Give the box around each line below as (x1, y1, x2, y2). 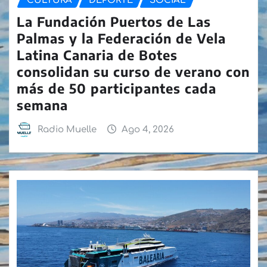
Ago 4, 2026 (122, 125, 175, 135)
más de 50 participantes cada (17, 80, 216, 97)
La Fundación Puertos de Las (17, 13, 211, 30)
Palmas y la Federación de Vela (17, 30, 226, 47)
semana (17, 97, 68, 114)
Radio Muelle (37, 125, 97, 135)
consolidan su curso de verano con (17, 63, 250, 80)
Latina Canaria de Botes (17, 46, 178, 64)
